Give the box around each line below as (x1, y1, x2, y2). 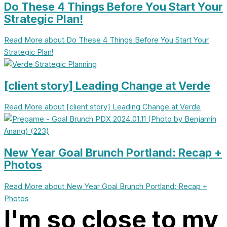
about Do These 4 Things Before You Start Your (43, 35, 209, 45)
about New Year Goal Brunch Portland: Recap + (43, 181, 207, 191)
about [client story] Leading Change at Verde (43, 102, 201, 112)
